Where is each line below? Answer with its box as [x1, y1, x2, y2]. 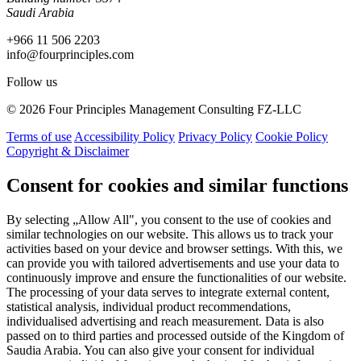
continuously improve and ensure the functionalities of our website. [6, 271, 346, 285]
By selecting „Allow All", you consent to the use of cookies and [6, 213, 331, 227]
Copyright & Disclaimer [6, 144, 129, 159]
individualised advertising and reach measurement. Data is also [6, 314, 324, 329]
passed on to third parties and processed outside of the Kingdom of [6, 329, 344, 343]
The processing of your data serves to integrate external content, [6, 285, 330, 300]
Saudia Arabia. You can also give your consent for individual [6, 343, 314, 358]
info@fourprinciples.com [6, 48, 134, 62]
